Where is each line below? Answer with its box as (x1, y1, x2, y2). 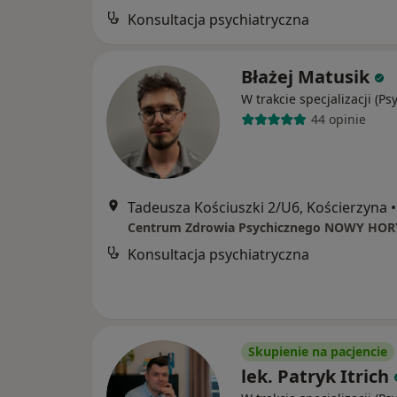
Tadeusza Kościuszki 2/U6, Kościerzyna (128, 197, 387, 217)
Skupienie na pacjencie (248, 342, 387, 360)
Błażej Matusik (241, 64, 370, 89)
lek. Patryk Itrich (241, 363, 389, 388)
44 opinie (310, 111, 366, 128)
